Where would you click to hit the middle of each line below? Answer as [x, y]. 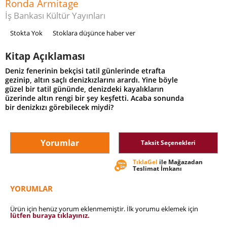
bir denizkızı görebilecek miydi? [59, 107]
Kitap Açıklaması [45, 56]
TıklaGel [145, 162]
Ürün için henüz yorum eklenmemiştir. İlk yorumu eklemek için [104, 209]
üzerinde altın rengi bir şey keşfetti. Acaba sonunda [94, 98]
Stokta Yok [26, 33]
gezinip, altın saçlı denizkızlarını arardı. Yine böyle [91, 80]
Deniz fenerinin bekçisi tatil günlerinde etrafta [85, 71]
